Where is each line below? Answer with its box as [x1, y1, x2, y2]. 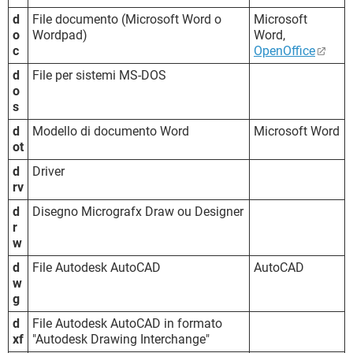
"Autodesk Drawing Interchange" [32, 331, 210, 347]
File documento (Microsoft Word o [32, 11, 221, 27]
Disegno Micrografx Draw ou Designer [32, 203, 243, 219]
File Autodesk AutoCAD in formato [32, 315, 222, 331]
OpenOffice [254, 43, 315, 58]
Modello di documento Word [32, 123, 189, 139]
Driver [32, 163, 65, 179]
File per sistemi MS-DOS [32, 67, 166, 83]
